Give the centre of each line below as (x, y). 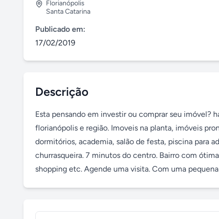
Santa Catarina (68, 11)
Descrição (62, 92)
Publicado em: (60, 29)
